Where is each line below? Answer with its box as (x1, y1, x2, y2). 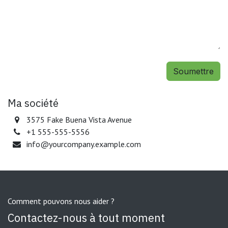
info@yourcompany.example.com (26, 139, 141, 149)
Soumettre (173, 66, 214, 76)
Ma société (8, 96, 59, 110)
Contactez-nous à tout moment (8, 211, 165, 225)
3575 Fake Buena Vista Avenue (26, 115, 132, 125)
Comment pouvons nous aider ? (8, 196, 115, 207)
